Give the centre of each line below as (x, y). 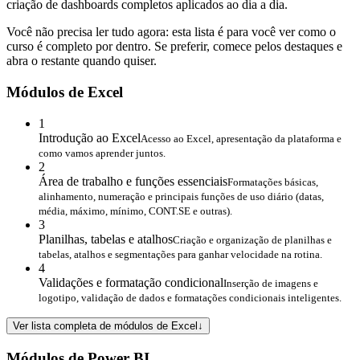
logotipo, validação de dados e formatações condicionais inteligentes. (190, 297)
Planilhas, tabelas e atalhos (106, 239)
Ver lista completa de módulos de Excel (105, 325)
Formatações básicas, (273, 182)
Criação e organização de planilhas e (252, 239)
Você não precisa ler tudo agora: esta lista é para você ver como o (171, 32)
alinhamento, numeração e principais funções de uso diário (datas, (181, 196)
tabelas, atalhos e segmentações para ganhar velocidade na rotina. (180, 254)
